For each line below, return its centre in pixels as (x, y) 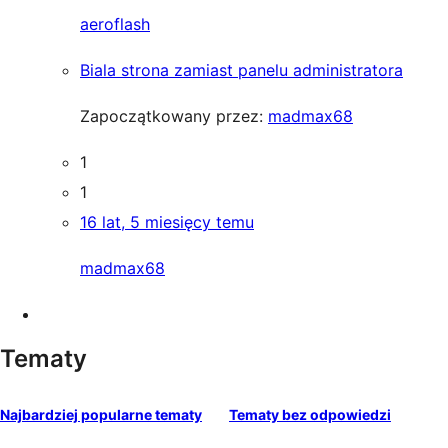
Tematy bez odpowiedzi (310, 414)
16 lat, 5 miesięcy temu (167, 222)
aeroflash (115, 24)
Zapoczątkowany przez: (174, 116)
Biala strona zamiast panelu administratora (241, 70)
